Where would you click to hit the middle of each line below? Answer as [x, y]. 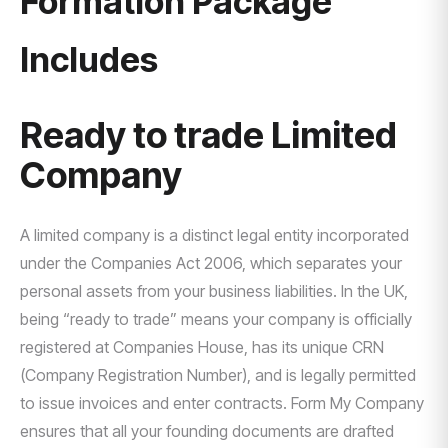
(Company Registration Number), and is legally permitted [218, 375]
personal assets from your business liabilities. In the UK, [214, 291]
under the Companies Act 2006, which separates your [211, 263]
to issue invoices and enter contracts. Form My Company [222, 403]
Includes [89, 59]
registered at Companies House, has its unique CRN [202, 347]
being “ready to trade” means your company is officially [216, 319]
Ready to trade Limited [208, 135]
